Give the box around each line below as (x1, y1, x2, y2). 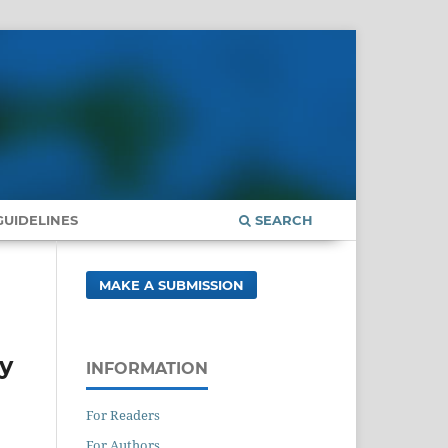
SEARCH (251, 211, 313, 228)
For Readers (86, 405, 160, 424)
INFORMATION (86, 358, 208, 378)
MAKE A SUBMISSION (99, 276, 245, 293)
